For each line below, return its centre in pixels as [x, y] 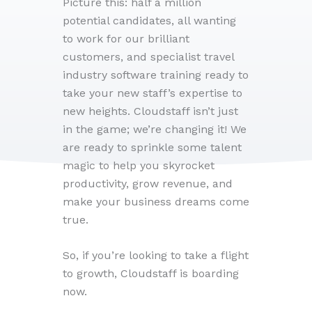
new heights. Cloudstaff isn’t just [150, 111]
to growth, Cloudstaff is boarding [151, 274]
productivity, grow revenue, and [148, 183]
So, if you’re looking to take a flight [156, 256]
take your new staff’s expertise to [153, 93]
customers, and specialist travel [148, 56]
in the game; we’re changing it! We [155, 129]
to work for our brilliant [126, 38]
